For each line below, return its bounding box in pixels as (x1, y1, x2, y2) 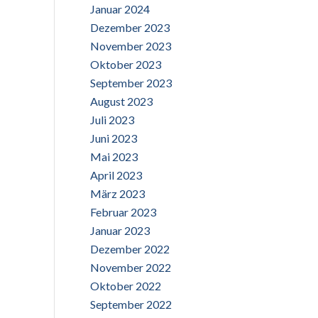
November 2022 (90, 261, 171, 274)
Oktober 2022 (90, 279, 161, 292)
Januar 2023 (90, 224, 150, 237)
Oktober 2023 (90, 57, 161, 71)
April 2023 (90, 168, 142, 182)
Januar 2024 (90, 2, 150, 16)
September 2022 (90, 297, 172, 311)
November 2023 (90, 39, 171, 53)
